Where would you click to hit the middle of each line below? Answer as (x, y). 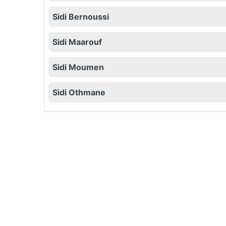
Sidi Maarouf (77, 42)
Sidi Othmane (79, 93)
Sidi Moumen (78, 67)
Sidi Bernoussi (81, 17)
